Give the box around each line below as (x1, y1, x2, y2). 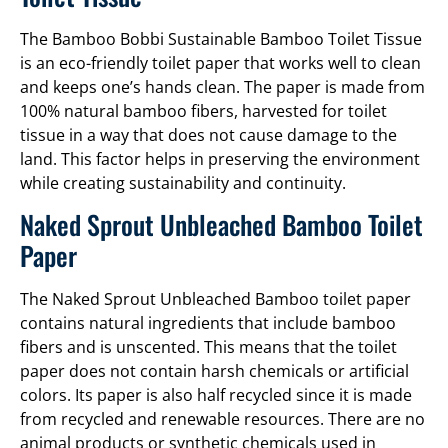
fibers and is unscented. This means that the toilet (20, 336, 397, 359)
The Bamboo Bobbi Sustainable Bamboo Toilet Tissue (20, 27, 422, 50)
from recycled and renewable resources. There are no (20, 408, 425, 431)
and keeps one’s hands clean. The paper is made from (20, 75, 425, 98)
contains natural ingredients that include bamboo (20, 312, 396, 335)
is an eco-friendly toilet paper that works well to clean (20, 51, 421, 74)
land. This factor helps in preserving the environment (20, 147, 420, 170)
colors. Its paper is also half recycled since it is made (20, 384, 412, 407)
